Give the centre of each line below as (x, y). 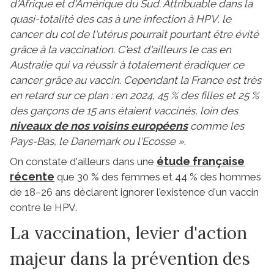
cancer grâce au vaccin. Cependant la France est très (135, 80)
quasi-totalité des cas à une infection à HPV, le (120, 19)
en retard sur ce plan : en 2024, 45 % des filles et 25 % (134, 95)
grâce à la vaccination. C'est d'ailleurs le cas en (120, 49)
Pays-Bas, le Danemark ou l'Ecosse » (97, 141)
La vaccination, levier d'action (128, 233)
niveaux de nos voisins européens (99, 125)
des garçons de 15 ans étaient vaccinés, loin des (124, 110)
